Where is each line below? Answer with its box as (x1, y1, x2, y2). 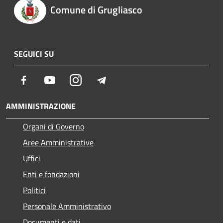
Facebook (29, 73, 60, 86)
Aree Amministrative (23, 136, 94, 148)
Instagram (81, 73, 115, 86)
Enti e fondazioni (23, 168, 80, 180)
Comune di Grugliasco (50, 2, 142, 18)
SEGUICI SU (14, 47, 54, 60)
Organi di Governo (23, 120, 84, 132)
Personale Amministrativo (23, 200, 111, 212)
